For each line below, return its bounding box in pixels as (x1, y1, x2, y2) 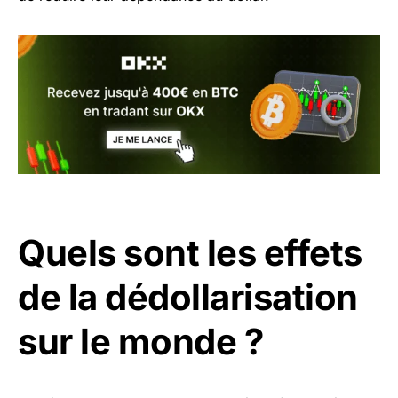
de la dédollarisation (18, 275, 358, 319)
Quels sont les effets (18, 230, 362, 275)
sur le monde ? (18, 319, 263, 363)
